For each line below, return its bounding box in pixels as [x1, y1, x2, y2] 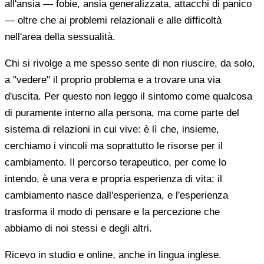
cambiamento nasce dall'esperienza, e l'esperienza [5, 190, 228, 202]
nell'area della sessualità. [5, 31, 115, 43]
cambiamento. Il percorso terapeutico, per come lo [5, 157, 226, 169]
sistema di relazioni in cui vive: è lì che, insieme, [5, 124, 219, 136]
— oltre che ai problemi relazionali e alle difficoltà [5, 15, 222, 27]
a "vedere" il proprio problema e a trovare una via [5, 74, 220, 86]
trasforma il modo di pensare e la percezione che [5, 206, 220, 218]
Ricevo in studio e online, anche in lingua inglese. [5, 249, 222, 261]
